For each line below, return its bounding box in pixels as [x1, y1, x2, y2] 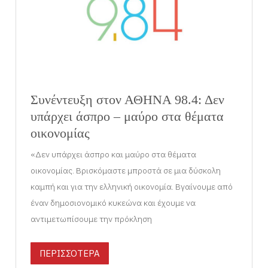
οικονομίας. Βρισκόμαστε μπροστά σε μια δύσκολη [31, 165, 221, 176]
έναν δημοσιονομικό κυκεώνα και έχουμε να [31, 197, 196, 209]
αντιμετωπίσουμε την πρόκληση [31, 214, 153, 225]
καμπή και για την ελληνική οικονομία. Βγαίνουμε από [31, 181, 233, 193]
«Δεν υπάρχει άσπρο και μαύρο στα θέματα [31, 149, 197, 160]
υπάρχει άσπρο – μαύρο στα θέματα [31, 108, 224, 124]
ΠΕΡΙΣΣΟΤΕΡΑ [39, 248, 100, 260]
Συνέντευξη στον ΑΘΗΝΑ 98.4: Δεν [31, 92, 225, 107]
